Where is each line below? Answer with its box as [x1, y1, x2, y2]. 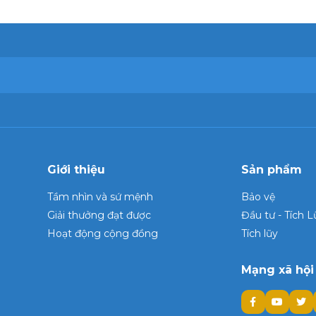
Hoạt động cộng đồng [47, 227, 158, 240]
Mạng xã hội [241, 263, 314, 276]
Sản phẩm [241, 163, 302, 176]
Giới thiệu [47, 163, 105, 176]
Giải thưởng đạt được [47, 209, 151, 221]
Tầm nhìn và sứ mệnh [47, 190, 153, 203]
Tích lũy [241, 227, 278, 240]
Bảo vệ [241, 190, 275, 203]
